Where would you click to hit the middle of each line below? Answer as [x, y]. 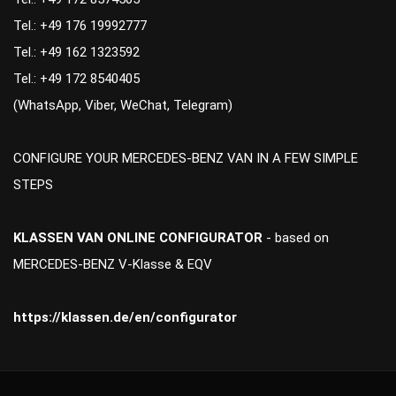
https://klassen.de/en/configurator [125, 317]
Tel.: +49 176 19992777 [80, 25]
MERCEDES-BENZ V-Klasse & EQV [113, 264]
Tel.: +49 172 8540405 [76, 78]
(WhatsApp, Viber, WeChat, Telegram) [123, 105]
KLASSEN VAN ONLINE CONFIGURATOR [140, 237]
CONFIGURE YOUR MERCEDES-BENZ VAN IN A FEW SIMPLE [186, 158]
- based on [297, 237]
